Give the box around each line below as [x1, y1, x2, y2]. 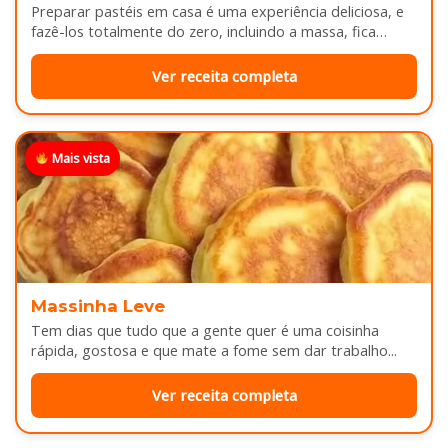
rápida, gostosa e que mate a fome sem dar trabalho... [31, 341, 397, 361]
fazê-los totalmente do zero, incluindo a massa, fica [31, 22, 376, 42]
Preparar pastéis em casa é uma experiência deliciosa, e [31, 2, 404, 22]
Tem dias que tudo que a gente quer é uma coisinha [31, 321, 379, 341]
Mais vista [48, 150, 110, 168]
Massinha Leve [31, 296, 165, 317]
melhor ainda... [31, 42, 127, 62]
